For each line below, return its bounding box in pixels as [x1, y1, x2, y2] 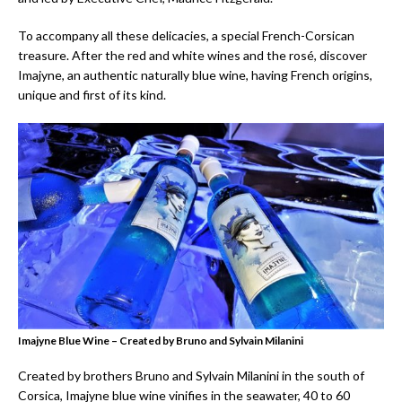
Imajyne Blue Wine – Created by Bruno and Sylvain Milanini [18, 333, 303, 347]
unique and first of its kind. [18, 87, 166, 103]
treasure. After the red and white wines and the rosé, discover [18, 48, 367, 64]
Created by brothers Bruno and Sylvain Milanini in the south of [18, 367, 364, 383]
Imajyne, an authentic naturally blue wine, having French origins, [18, 67, 372, 83]
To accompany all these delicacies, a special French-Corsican [18, 28, 354, 44]
